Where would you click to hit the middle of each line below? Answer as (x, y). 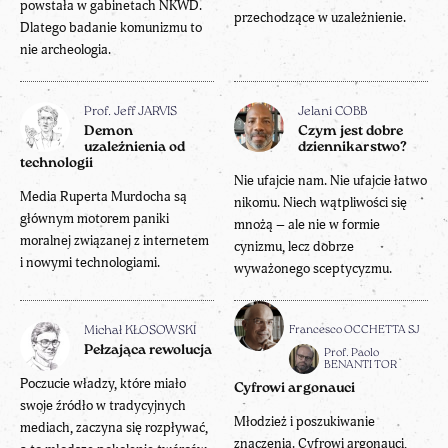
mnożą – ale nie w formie (307, 224)
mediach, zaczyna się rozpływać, (114, 427)
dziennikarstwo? (352, 147)
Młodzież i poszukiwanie (304, 421)
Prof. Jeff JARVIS (130, 111)
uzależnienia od (134, 147)
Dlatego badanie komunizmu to (111, 27)
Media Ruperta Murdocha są (103, 196)
